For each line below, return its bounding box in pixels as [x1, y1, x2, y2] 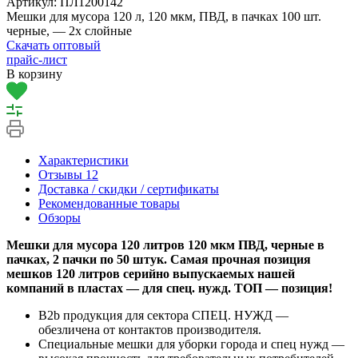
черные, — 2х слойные [6, 24, 132, 38]
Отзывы [38, 168, 86, 182]
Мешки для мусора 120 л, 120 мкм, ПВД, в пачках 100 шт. [6, 10, 321, 24]
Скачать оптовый [6, 38, 101, 53]
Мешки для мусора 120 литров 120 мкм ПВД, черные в [6, 238, 324, 253]
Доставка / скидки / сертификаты [38, 182, 219, 197]
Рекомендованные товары [38, 197, 180, 211]
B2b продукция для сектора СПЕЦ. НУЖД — [38, 308, 288, 323]
